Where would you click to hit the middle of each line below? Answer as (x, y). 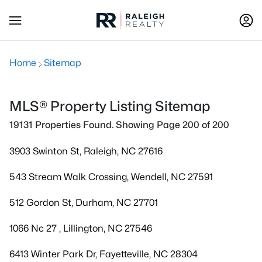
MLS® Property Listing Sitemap (110, 106)
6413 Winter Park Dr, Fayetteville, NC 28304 (104, 254)
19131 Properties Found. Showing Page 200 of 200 (119, 125)
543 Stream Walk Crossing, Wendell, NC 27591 (111, 177)
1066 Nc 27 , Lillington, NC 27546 (81, 228)
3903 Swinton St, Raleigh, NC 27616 (86, 151)
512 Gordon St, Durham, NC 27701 (84, 203)
